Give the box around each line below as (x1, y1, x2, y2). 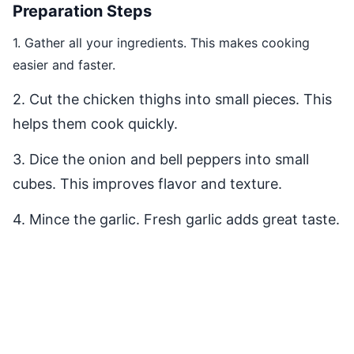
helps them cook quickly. (13, 115, 178, 132)
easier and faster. (13, 56, 115, 73)
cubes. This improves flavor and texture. (13, 175, 282, 192)
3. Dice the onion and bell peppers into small (13, 150, 309, 168)
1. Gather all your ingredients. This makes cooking (13, 34, 310, 51)
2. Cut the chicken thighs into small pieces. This (13, 90, 332, 107)
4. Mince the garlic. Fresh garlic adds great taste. (13, 210, 340, 228)
